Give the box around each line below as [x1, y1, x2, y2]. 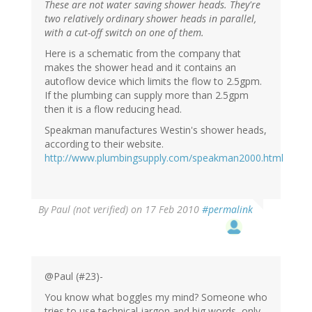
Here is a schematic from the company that [45, 46, 241, 60]
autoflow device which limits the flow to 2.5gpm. [45, 74, 262, 88]
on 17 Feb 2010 [128, 202, 202, 216]
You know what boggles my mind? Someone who [45, 290, 267, 304]
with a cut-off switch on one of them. [45, 25, 204, 39]
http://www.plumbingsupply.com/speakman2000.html [45, 150, 283, 164]
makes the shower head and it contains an [45, 60, 236, 74]
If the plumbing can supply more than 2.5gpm [45, 88, 249, 102]
